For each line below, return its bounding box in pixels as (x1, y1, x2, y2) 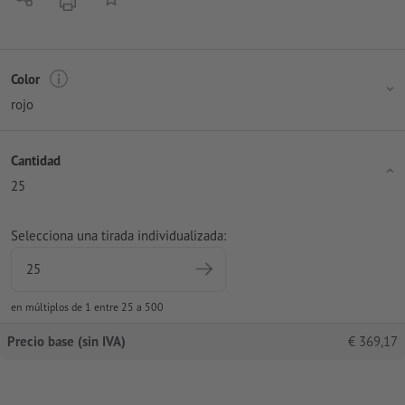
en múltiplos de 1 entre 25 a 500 (11, 300, 164, 315)
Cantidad (11, 151, 61, 169)
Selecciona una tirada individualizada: (11, 227, 226, 245)
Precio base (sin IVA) (7, 333, 126, 351)
